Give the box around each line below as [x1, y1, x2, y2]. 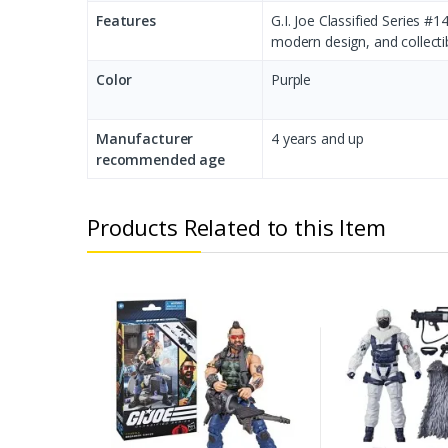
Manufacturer [96, 128, 194, 148]
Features [96, 10, 156, 30]
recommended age [96, 149, 225, 169]
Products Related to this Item [87, 211, 386, 242]
